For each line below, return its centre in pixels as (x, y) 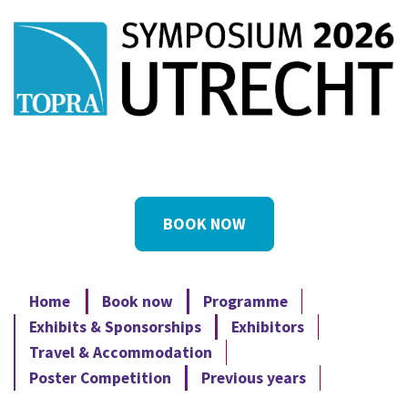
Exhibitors (268, 326)
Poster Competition (100, 377)
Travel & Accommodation (121, 352)
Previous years (254, 377)
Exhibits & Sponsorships (115, 326)
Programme (245, 301)
